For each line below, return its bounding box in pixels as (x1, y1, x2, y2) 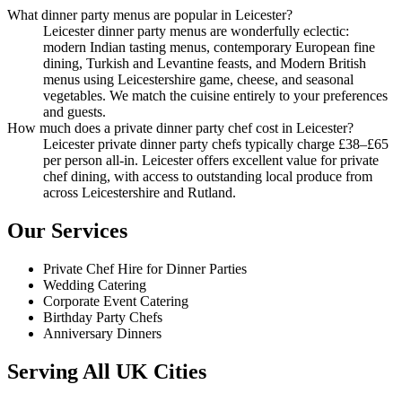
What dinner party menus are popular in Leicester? (7, 7, 293, 23)
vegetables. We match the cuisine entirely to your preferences (43, 88, 388, 104)
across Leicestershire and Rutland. (43, 185, 236, 201)
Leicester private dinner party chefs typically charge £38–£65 (43, 136, 389, 153)
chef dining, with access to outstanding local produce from (43, 169, 372, 185)
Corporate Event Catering (43, 293, 188, 309)
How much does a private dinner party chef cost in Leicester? (7, 120, 354, 136)
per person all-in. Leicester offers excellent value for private (43, 153, 379, 169)
